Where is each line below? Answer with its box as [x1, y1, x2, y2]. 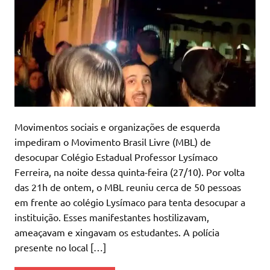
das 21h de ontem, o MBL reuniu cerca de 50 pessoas [14, 181, 241, 193]
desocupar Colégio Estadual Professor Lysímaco [14, 151, 218, 163]
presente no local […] [14, 241, 106, 254]
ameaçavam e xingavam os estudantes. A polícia [14, 226, 219, 239]
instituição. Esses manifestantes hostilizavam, [14, 211, 209, 224]
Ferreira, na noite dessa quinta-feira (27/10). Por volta [14, 166, 245, 178]
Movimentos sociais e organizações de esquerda [14, 121, 220, 133]
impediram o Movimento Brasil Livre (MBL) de [14, 136, 211, 148]
